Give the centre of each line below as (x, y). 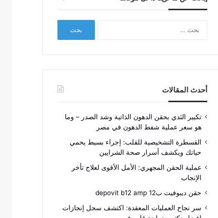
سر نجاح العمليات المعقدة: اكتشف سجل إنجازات (132, 208)
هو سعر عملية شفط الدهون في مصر (148, 127)
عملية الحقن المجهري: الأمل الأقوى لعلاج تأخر (136, 168)
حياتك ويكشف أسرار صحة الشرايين (150, 153)
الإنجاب (191, 178)
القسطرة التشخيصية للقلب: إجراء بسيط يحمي (135, 142)
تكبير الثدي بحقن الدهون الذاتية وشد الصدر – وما (133, 117)
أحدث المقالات (184, 90)
